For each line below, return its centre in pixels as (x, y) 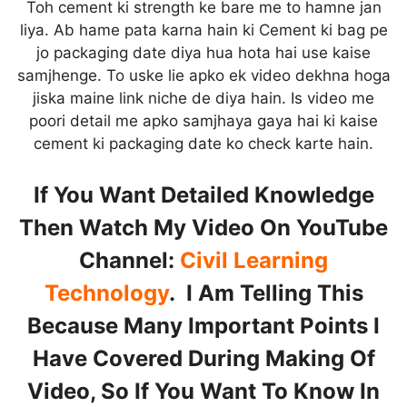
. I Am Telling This (266, 293)
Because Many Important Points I (203, 325)
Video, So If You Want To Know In (203, 391)
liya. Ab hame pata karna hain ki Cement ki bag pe (203, 30)
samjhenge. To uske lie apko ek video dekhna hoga (203, 76)
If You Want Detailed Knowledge (203, 194)
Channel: (129, 260)
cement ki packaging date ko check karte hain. (203, 144)
